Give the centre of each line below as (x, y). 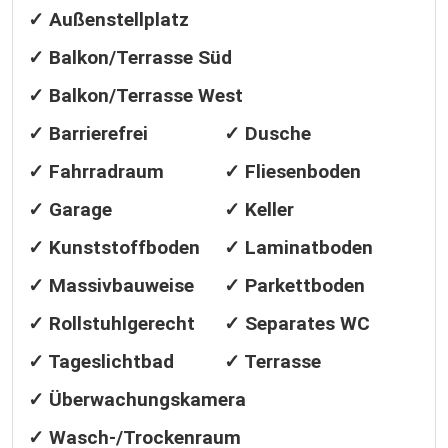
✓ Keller (259, 209)
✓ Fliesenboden (292, 171)
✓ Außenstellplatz (108, 19)
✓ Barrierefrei (88, 133)
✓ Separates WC (297, 323)
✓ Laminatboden (298, 247)
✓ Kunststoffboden (114, 247)
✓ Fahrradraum (96, 171)
